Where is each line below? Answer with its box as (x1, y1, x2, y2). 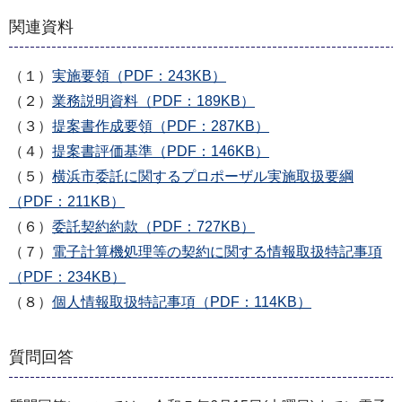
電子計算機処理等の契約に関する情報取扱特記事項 (52, 243, 382, 259)
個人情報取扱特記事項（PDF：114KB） (52, 293, 311, 310)
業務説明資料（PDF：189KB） (52, 92, 255, 109)
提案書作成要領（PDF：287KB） (52, 118, 269, 134)
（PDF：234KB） (9, 268, 126, 284)
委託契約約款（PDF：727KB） (52, 218, 255, 234)
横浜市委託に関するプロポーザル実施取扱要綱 (52, 168, 354, 184)
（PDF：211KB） (9, 193, 125, 209)
